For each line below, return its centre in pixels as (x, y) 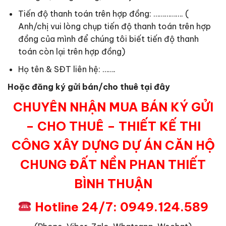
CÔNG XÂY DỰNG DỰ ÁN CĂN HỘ (113, 145)
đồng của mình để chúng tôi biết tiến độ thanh (108, 39)
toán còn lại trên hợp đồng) (71, 52)
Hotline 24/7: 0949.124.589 (120, 207)
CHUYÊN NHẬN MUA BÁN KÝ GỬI (113, 107)
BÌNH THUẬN (113, 183)
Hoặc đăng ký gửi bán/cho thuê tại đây (89, 87)
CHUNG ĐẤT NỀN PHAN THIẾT (113, 164)
